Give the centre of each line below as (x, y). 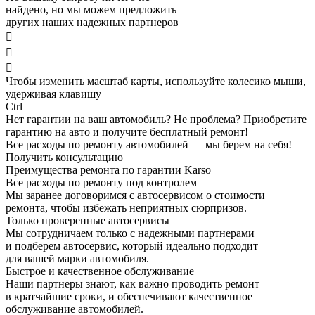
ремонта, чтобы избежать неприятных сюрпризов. (126, 208)
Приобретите (275, 120)
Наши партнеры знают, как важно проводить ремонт (133, 284)
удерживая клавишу (53, 94)
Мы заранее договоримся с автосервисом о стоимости (135, 195)
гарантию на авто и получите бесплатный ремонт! (127, 132)
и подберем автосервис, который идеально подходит (132, 246)
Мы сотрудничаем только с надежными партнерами (130, 233)
